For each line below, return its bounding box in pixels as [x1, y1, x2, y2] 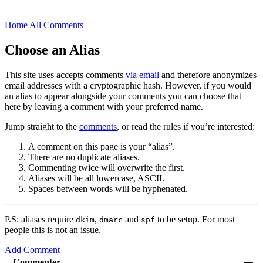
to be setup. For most [155, 214, 235, 224]
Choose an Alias [5, 42, 100, 58]
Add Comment [5, 244, 60, 255]
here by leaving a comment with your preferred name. [5, 101, 203, 112]
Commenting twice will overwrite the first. [28, 162, 185, 173]
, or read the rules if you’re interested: [117, 121, 255, 131]
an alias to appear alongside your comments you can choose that [5, 90, 241, 101]
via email [126, 69, 159, 80]
